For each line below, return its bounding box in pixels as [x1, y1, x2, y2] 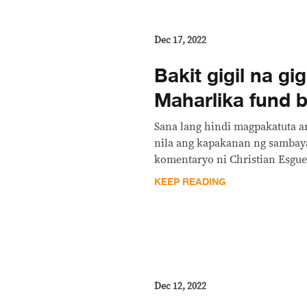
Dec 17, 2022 [154, 35, 207, 45]
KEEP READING [154, 173, 227, 190]
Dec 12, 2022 [154, 281, 207, 291]
